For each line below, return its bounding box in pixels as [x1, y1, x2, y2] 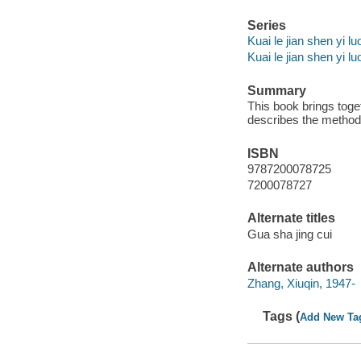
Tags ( [263, 309, 301, 324]
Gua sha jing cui [247, 226, 332, 241]
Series [247, 18, 286, 32]
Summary [247, 83, 306, 98]
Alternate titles [247, 211, 335, 226]
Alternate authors [247, 260, 354, 275]
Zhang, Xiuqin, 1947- [247, 276, 355, 290]
